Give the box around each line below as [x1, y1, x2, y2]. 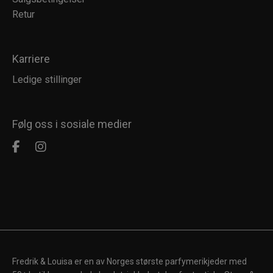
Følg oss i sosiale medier [12, 118, 132, 131]
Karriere [12, 52, 50, 66]
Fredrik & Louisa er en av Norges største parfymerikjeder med [12, 257, 247, 267]
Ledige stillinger [12, 74, 82, 86]
